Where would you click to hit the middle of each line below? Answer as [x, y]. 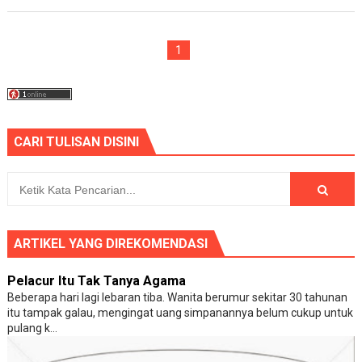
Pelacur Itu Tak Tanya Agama [96, 281]
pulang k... [32, 328]
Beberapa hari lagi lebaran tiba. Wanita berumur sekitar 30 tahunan [177, 298]
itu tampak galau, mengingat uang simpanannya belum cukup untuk [180, 313]
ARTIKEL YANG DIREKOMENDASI [110, 244]
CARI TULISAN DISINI [76, 142]
